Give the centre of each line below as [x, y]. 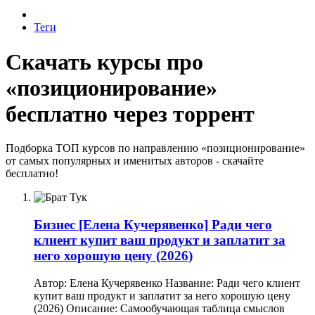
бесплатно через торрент [130, 114]
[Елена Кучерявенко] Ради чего [175, 225]
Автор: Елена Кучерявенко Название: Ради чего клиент [167, 283]
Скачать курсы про [104, 62]
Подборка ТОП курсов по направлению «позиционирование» [155, 148]
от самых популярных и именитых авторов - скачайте [135, 161]
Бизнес [54, 225]
